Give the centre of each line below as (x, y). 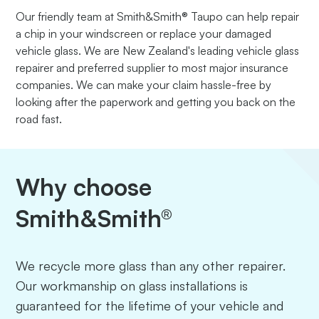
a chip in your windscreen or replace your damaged (144, 33)
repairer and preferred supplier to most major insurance (152, 67)
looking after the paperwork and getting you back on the (156, 101)
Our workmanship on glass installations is (132, 285)
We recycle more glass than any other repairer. (151, 265)
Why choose (84, 187)
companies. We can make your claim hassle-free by (144, 84)
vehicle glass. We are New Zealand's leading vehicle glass (158, 50)
